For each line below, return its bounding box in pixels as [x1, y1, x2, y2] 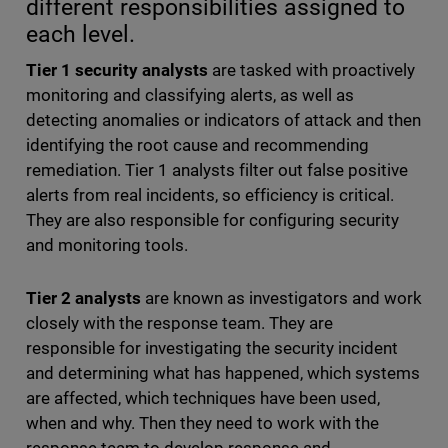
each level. [25, 21, 147, 49]
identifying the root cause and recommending [25, 135, 370, 156]
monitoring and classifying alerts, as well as [25, 85, 355, 106]
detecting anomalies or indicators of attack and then [25, 110, 422, 131]
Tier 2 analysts [25, 288, 141, 309]
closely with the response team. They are [25, 313, 334, 334]
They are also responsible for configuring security [25, 210, 400, 231]
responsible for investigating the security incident [25, 338, 399, 359]
